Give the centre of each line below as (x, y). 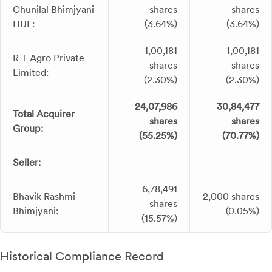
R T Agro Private (49, 58)
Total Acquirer (44, 114)
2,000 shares (231, 197)
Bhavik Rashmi (44, 197)
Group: (28, 129)
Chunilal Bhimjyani (53, 10)
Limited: (31, 73)
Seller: (27, 163)
